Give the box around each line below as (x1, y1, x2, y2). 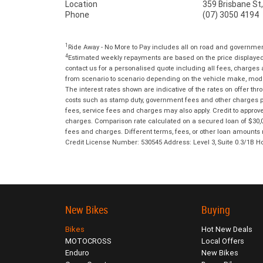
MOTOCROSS (65, 236, 112, 247)
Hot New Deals (201, 224, 253, 235)
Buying (201, 204, 231, 217)
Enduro (65, 248, 89, 258)
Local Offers (201, 236, 245, 247)
